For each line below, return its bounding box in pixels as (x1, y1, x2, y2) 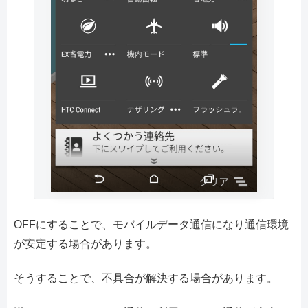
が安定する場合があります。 (14, 237, 157, 250)
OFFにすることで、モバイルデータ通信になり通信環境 (14, 218, 289, 230)
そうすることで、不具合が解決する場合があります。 (14, 272, 278, 285)
